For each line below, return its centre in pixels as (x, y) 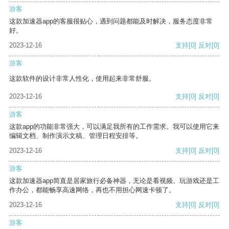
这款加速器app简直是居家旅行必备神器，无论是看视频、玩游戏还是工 (114, 181)
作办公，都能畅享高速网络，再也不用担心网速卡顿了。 (92, 190)
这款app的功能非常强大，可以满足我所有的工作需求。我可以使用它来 (114, 127)
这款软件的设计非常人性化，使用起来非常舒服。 (82, 79)
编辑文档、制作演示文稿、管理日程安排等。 (76, 136)
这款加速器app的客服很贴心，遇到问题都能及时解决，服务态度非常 (111, 21)
